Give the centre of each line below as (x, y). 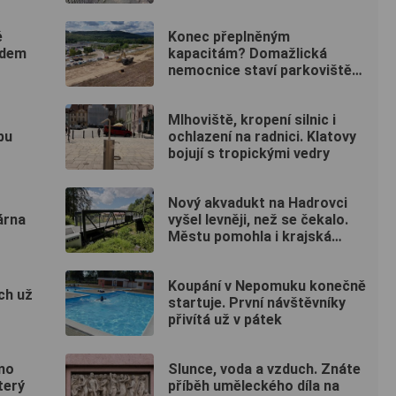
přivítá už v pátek (225, 320)
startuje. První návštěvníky (257, 303)
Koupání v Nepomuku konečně (267, 286)
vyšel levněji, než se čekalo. (258, 220)
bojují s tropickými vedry (249, 154)
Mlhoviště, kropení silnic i (252, 120)
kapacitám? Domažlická (247, 54)
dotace (191, 254)
